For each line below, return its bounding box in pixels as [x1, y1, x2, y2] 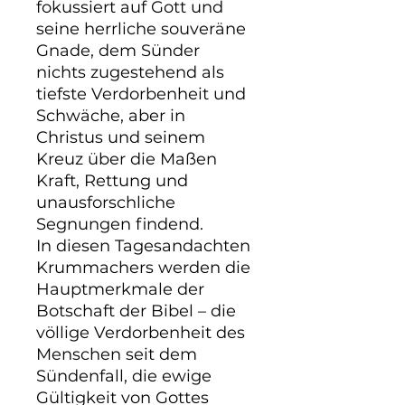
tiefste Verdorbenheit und [36, 84, 246, 104]
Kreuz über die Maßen [36, 149, 217, 169]
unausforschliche [36, 193, 175, 212]
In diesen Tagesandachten [36, 236, 250, 256]
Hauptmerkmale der [36, 279, 204, 299]
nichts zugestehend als [36, 62, 224, 82]
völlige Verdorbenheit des [36, 323, 245, 343]
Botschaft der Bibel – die [36, 301, 236, 321]
